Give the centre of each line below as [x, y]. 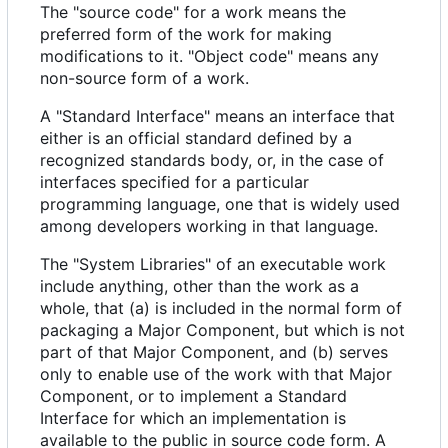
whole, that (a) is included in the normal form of [221, 308]
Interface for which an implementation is [193, 418]
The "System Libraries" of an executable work [213, 264]
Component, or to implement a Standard [193, 396]
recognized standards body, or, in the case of [212, 160]
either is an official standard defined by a [196, 138]
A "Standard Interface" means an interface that [217, 116]
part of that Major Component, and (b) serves [214, 352]
